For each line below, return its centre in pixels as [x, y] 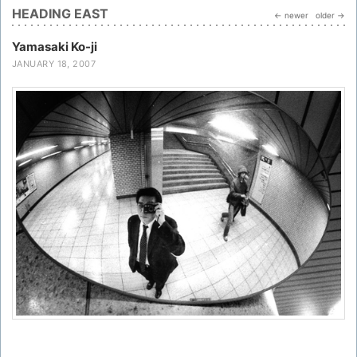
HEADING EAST [60, 14]
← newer [291, 15]
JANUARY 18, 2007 [54, 64]
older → [330, 15]
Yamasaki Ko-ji [55, 47]
